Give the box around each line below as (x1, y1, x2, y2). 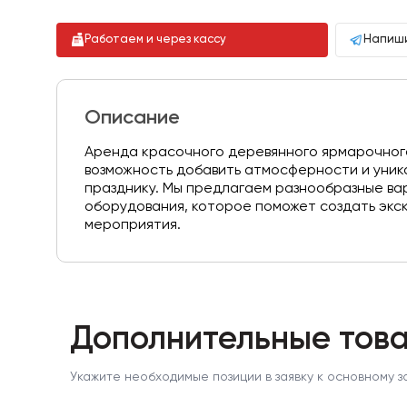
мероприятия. (84, 218, 181, 233)
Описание (84, 108, 180, 128)
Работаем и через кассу (84, 34, 226, 45)
